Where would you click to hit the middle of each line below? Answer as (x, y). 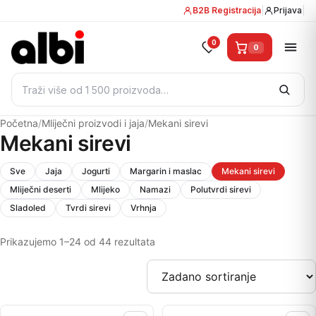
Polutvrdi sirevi (221, 189)
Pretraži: (34, 81)
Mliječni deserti (41, 189)
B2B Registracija (227, 10)
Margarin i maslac (166, 171)
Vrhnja (144, 208)
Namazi (155, 189)
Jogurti (96, 171)
